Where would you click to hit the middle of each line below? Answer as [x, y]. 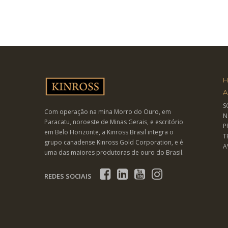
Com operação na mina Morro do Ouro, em [108, 111]
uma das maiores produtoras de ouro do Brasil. [114, 152]
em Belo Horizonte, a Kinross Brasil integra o [109, 132]
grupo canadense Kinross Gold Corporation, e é [114, 142]
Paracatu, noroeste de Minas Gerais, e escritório [114, 122]
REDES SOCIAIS [68, 176]
